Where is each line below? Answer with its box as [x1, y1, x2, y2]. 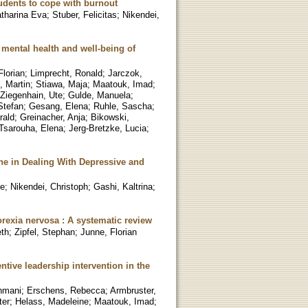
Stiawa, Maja [36, 78, 87, 89]
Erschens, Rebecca [27, 285, 105, 296]
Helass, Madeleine [15, 296, 89, 307]
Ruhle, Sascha [93, 100, 152, 111]
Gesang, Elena [29, 100, 88, 111]
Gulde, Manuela [68, 89, 131, 100]
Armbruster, [110, 285, 156, 296]
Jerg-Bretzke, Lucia [69, 122, 146, 133]
